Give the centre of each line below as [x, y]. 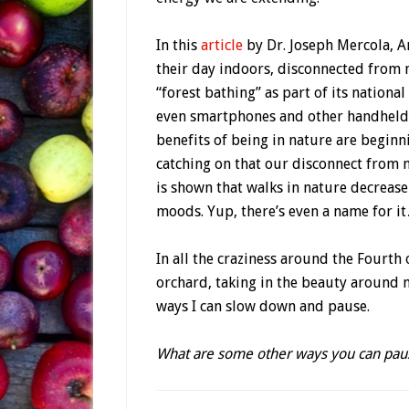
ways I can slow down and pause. [263, 306]
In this [178, 45]
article [222, 45]
